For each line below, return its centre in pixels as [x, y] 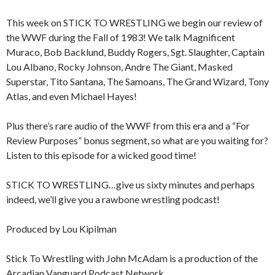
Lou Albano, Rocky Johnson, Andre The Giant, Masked [119, 66]
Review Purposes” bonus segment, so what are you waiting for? [137, 140]
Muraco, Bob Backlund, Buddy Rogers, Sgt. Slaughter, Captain [135, 52]
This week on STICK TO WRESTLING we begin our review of [134, 22]
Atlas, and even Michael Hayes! [72, 96]
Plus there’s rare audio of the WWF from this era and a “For [128, 125]
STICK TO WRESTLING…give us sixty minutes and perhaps [130, 184]
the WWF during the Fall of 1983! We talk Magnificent [121, 37]
